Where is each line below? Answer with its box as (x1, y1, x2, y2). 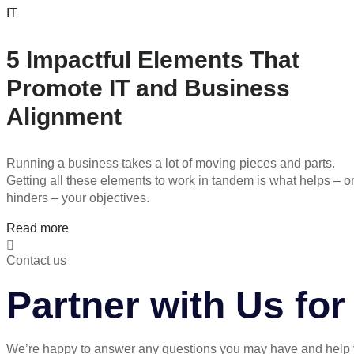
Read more (6, 221, 69, 235)
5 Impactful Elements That (6, 47, 299, 73)
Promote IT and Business (6, 75, 290, 101)
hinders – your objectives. (6, 191, 149, 205)
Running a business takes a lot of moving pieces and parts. (6, 156, 335, 170)
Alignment (6, 104, 122, 130)
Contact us (6, 254, 66, 267)
